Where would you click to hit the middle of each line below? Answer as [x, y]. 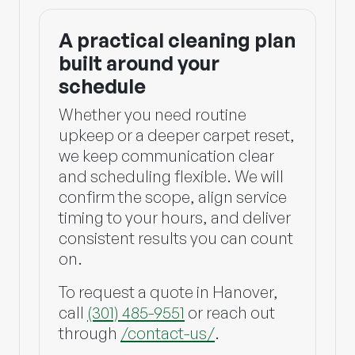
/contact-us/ [168, 333]
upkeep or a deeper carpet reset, [177, 135]
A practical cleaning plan [177, 40]
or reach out [230, 312]
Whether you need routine [153, 114]
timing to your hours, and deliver [175, 217]
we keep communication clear [166, 155]
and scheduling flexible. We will [171, 176]
